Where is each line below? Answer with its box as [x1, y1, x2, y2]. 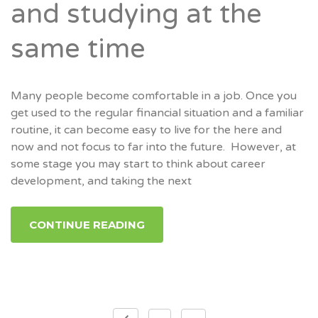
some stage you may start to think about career [11, 156, 265, 171]
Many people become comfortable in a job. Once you [11, 88, 297, 103]
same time [11, 33, 146, 65]
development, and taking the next [11, 173, 192, 188]
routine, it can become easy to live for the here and [11, 122, 282, 137]
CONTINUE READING [29, 217, 145, 231]
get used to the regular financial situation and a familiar [11, 105, 304, 120]
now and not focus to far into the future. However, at [11, 139, 296, 154]
